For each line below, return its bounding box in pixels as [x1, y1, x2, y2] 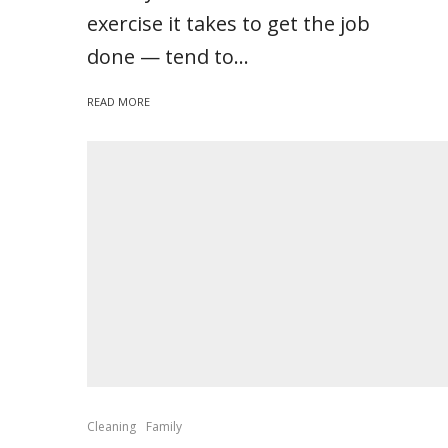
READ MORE [87, 94, 150, 110]
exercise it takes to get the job [87, 10, 370, 38]
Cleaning [87, 418, 136, 436]
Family [146, 418, 182, 436]
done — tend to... [87, 43, 249, 71]
